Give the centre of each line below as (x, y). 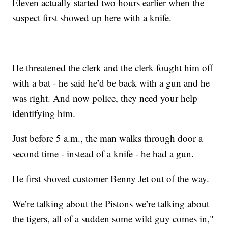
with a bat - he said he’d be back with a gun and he (111, 83)
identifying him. (44, 113)
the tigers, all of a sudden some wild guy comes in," (113, 219)
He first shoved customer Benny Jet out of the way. (111, 179)
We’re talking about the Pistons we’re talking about (111, 204)
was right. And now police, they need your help (105, 98)
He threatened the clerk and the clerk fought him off (113, 68)
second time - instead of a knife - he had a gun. (103, 154)
